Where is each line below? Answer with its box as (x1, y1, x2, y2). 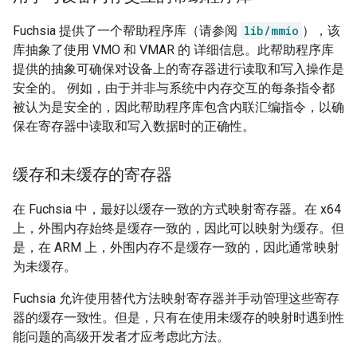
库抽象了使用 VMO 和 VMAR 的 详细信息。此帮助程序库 (13, 42, 334, 58)
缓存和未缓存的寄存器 (13, 165, 172, 185)
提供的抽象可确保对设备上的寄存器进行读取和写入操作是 (13, 61, 344, 77)
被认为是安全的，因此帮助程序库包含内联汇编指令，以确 (13, 100, 344, 116)
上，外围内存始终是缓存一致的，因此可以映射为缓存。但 (13, 221, 344, 237)
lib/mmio (244, 23, 299, 39)
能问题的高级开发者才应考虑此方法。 (13, 329, 229, 345)
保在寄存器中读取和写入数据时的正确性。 (13, 119, 255, 135)
